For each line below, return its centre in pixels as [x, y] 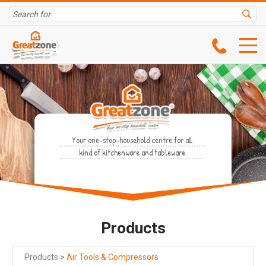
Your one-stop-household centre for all [132, 140]
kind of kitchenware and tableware [132, 152]
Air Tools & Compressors [113, 257]
